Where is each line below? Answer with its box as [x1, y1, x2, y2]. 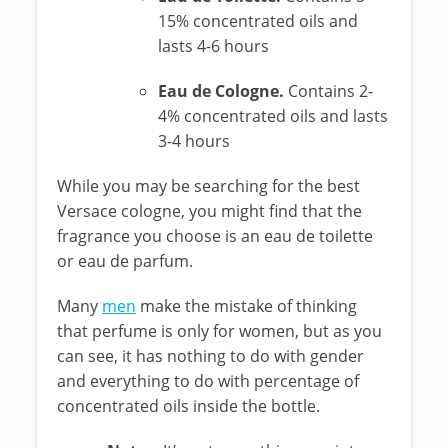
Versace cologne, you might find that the [57, 200, 362, 222]
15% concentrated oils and [157, 10, 358, 32]
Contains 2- [287, 80, 373, 102]
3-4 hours [157, 130, 230, 152]
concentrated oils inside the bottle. [57, 395, 320, 417]
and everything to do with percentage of [57, 370, 359, 392]
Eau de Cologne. [157, 80, 288, 102]
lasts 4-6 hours [157, 35, 269, 57]
